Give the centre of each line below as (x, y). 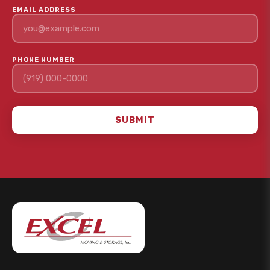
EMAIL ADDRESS (44, 10)
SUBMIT (135, 120)
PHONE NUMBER (43, 60)
